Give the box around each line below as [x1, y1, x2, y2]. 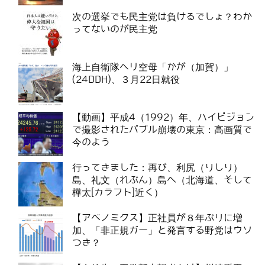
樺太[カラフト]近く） [72, 188, 163, 198]
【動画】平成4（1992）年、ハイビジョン [72, 112, 254, 123]
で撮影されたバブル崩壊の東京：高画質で [72, 125, 252, 135]
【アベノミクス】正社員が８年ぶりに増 [72, 213, 243, 224]
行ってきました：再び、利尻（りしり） [72, 163, 243, 173]
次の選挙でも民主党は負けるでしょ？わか [72, 12, 252, 22]
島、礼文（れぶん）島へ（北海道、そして [72, 175, 252, 186]
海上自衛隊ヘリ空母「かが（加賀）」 [72, 62, 233, 73]
